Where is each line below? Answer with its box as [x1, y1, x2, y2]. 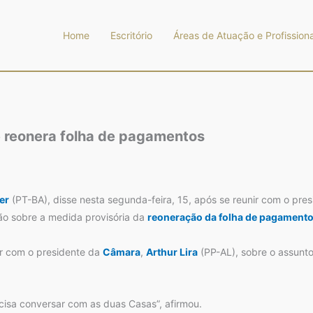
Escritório [110, 29, 152, 41]
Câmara [103, 245, 140, 258]
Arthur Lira [146, 245, 198, 258]
